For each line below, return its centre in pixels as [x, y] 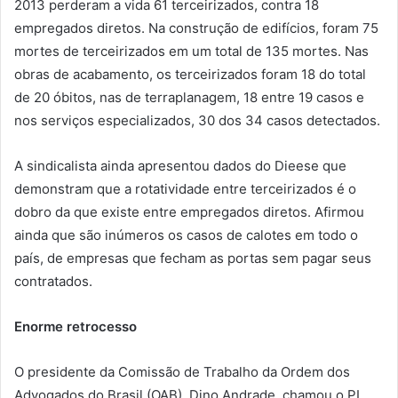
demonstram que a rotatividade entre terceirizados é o [185, 188]
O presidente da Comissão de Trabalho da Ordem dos [182, 371]
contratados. [53, 281]
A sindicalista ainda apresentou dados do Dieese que [180, 165]
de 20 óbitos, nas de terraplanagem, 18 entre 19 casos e [189, 97]
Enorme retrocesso [76, 326]
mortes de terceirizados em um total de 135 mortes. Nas [191, 51]
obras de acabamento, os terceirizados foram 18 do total [190, 74]
